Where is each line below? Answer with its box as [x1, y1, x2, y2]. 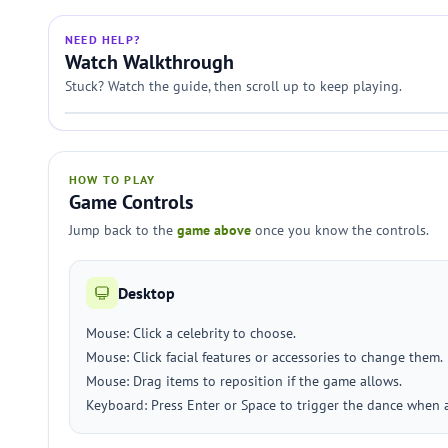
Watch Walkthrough [65, 49, 234, 75]
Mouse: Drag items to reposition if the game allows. [86, 372, 402, 390]
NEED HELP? [65, 32, 140, 47]
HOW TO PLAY [69, 172, 156, 187]
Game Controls [69, 189, 193, 215]
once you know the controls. [251, 221, 429, 239]
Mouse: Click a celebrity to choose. [86, 324, 296, 342]
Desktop [118, 283, 175, 303]
